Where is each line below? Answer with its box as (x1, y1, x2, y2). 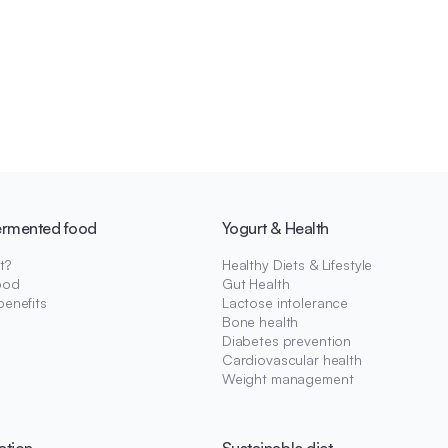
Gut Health (221, 274, 290, 292)
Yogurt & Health (221, 217, 329, 238)
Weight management (221, 369, 354, 387)
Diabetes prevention (221, 331, 352, 349)
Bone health (221, 312, 299, 330)
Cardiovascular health (221, 350, 362, 368)
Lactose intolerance (221, 293, 349, 311)
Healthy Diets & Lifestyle (221, 255, 373, 273)
